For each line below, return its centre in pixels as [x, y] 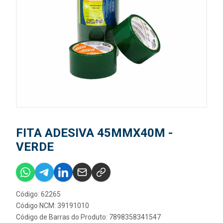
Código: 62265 [38, 194]
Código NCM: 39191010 [53, 206]
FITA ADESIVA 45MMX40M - [94, 133]
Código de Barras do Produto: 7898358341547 [88, 217]
